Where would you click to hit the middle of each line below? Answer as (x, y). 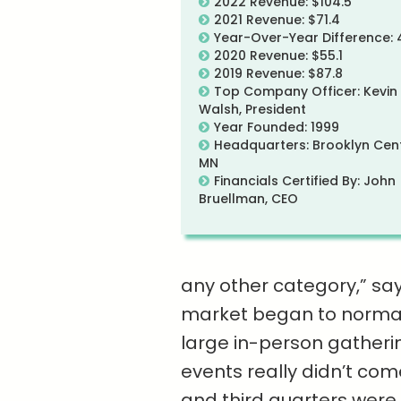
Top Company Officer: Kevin (306, 92)
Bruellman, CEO (248, 199)
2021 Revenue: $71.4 (277, 20)
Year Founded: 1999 (277, 128)
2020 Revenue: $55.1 (278, 56)
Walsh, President (252, 110)
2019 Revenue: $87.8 (278, 74)
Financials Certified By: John (305, 181)
